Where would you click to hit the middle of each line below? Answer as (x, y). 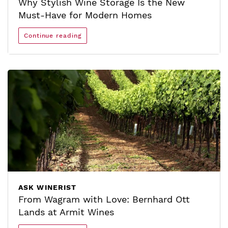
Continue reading (53, 36)
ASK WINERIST (48, 187)
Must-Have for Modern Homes (85, 15)
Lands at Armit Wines (66, 212)
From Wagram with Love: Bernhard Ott (104, 199)
